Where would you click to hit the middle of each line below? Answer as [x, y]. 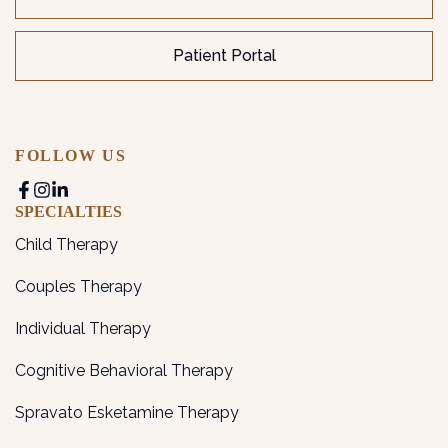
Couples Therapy [78, 286]
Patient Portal [224, 55]
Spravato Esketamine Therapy [127, 412]
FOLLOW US [71, 155]
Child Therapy [66, 244]
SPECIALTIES [68, 211]
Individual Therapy [83, 328]
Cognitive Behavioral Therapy [124, 370]
